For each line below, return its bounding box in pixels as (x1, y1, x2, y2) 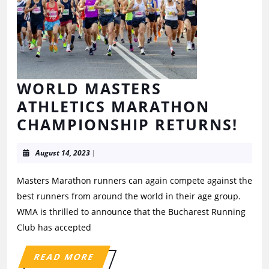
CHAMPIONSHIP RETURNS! (17, 114, 238, 134)
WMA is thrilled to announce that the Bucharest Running (17, 206, 246, 217)
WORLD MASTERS (17, 78, 162, 98)
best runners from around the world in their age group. (17, 190, 241, 202)
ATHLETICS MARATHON (17, 96, 210, 116)
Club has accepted (17, 222, 91, 233)
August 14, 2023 (35, 148, 90, 158)
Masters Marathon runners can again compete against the (17, 175, 25, 186)
